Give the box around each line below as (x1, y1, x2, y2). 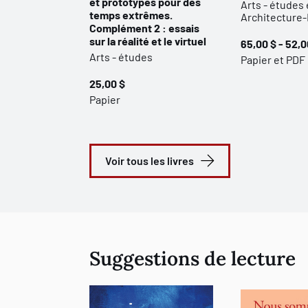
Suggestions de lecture (89, 246, 296, 271)
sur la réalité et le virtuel (89, 34, 206, 47)
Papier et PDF (241, 53, 305, 66)
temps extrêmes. (89, 8, 173, 21)
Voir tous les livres (105, 154, 194, 167)
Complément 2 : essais (89, 21, 199, 34)
